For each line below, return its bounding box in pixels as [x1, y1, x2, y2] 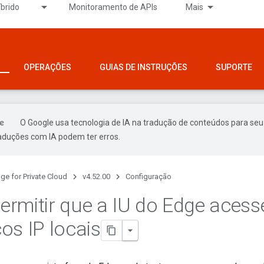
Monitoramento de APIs [69, 2, 157, 12]
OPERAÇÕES [24, 62, 71, 72]
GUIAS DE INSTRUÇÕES [100, 62, 187, 72]
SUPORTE [216, 62, 252, 72]
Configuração [126, 172, 171, 181]
